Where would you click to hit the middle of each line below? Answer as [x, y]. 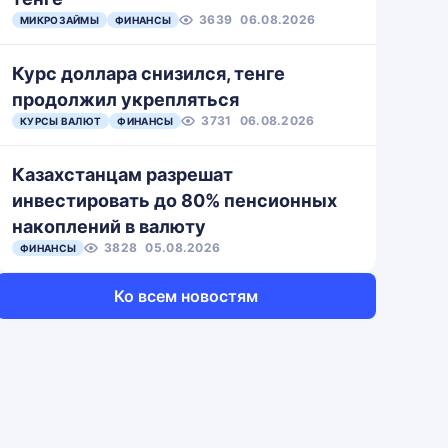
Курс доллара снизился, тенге [148, 73]
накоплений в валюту [109, 226]
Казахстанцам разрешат [122, 174]
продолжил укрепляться [125, 99]
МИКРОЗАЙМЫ [59, 20]
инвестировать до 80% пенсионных [174, 200]
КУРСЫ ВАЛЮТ [61, 121]
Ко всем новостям [186, 296]
